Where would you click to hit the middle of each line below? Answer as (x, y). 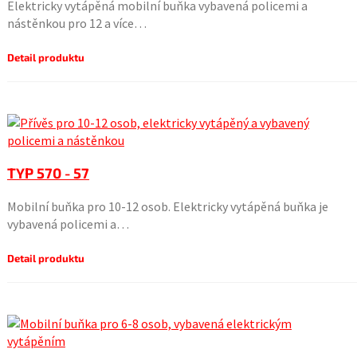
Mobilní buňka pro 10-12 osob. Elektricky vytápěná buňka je (167, 206)
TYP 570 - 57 (48, 173)
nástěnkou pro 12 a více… (76, 23)
